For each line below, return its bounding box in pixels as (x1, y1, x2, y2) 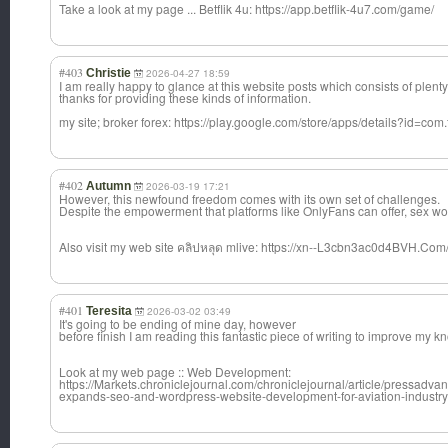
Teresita (86, 304, 132, 319)
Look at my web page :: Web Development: (59, 363, 291, 381)
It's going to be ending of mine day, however (59, 315, 296, 333)
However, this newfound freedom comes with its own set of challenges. (59, 190, 440, 208)
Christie (86, 66, 131, 81)
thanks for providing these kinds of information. (59, 89, 311, 107)
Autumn (86, 179, 131, 194)
